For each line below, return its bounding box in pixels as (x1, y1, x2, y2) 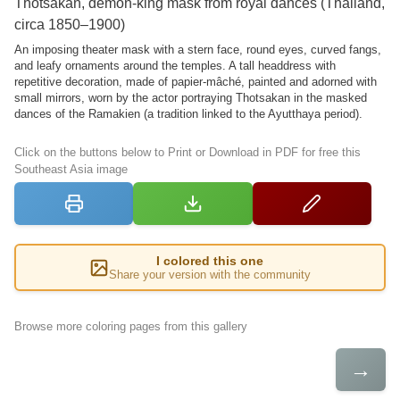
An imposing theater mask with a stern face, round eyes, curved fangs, (14, 43, 381, 57)
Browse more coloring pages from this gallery (14, 320, 247, 334)
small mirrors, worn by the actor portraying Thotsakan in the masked (14, 91, 367, 105)
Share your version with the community (109, 268, 311, 282)
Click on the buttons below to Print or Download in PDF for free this (14, 146, 361, 160)
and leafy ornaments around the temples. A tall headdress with (14, 59, 336, 73)
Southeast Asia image (14, 162, 128, 177)
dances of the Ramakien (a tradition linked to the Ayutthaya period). (14, 107, 362, 121)
